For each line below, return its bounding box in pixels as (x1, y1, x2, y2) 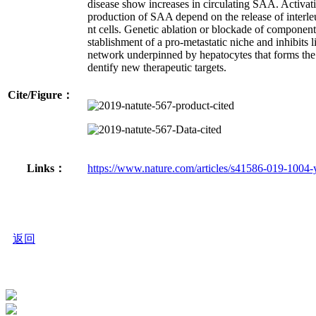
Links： (27, 162, 66, 174)
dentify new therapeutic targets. (87, 61, 226, 73)
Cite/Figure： (8, 88, 73, 101)
